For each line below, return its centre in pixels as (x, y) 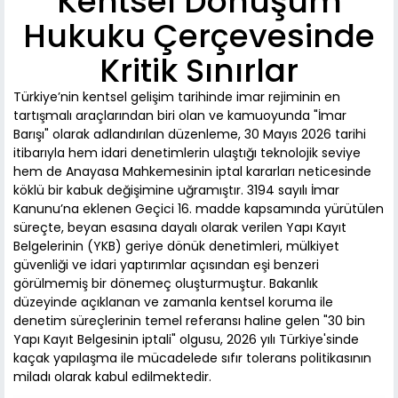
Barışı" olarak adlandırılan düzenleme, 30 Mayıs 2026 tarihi (190, 135)
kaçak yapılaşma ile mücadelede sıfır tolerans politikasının (192, 358)
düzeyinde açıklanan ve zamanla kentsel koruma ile (173, 302)
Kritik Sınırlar (199, 71)
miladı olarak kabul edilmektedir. (112, 377)
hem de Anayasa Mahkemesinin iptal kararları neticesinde (192, 172)
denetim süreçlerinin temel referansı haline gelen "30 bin (189, 321)
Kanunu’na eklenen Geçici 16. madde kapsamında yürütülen (199, 209)
